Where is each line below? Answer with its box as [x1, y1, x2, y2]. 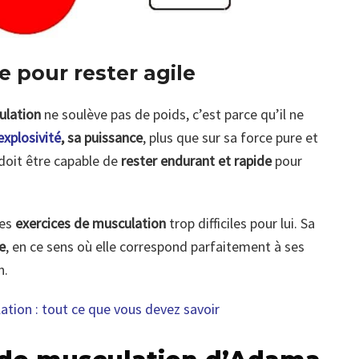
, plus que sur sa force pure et [143, 127, 318, 147]
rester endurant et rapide [121, 151, 272, 170]
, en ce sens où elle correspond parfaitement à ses [6, 236, 305, 256]
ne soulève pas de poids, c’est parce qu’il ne [41, 104, 304, 123]
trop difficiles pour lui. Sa [166, 213, 315, 232]
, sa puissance [61, 127, 143, 147]
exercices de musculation [12, 213, 166, 232]
